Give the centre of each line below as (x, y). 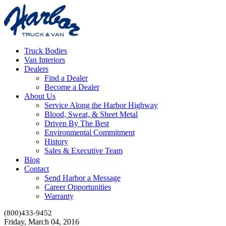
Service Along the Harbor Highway (101, 105)
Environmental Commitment (90, 132)
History (56, 141)
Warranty (59, 196)
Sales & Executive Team (83, 150)
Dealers (36, 69)
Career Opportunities (78, 187)
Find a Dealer (66, 78)
